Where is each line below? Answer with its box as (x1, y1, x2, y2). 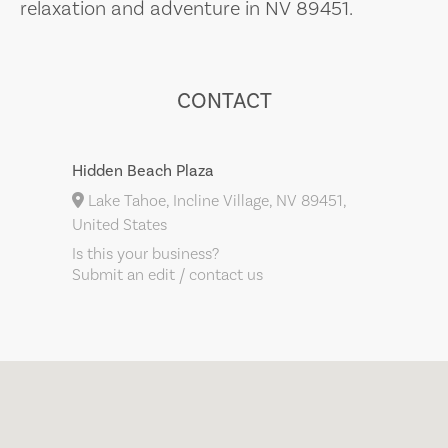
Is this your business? (72, 244, 219, 264)
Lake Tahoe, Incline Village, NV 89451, (84, 191, 346, 211)
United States (72, 215, 167, 235)
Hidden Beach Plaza (72, 161, 214, 181)
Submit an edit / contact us (72, 265, 263, 285)
